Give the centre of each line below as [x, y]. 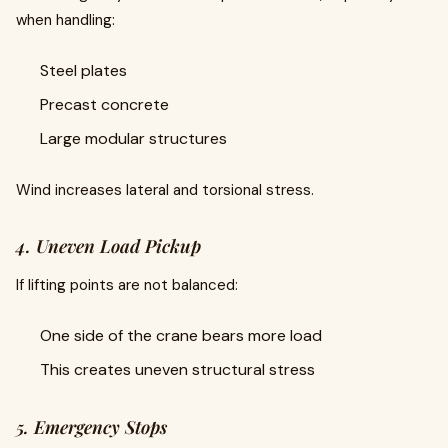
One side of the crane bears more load [181, 335]
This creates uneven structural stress [177, 369]
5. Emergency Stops [91, 427]
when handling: [65, 20]
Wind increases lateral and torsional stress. [165, 190]
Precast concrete [104, 104]
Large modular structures [133, 138]
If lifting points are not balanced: [127, 285]
